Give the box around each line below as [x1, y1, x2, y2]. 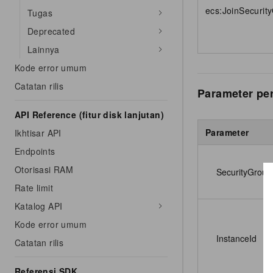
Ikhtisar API [15, 127, 62, 139]
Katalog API [15, 200, 63, 212]
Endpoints [15, 145, 55, 157]
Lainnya [27, 43, 60, 55]
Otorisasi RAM [15, 163, 74, 175]
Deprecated [27, 25, 75, 37]
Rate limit [15, 182, 53, 194]
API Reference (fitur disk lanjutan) [15, 108, 164, 121]
